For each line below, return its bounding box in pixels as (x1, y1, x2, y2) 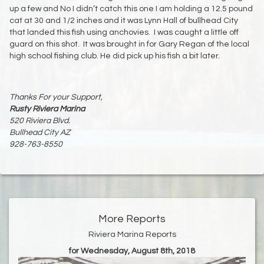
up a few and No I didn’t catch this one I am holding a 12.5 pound (9, 5, 253, 14)
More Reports (98, 213, 166, 225)
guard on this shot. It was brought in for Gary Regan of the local (9, 40, 249, 49)
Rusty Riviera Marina (9, 105, 85, 114)
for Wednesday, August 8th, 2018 (69, 247, 195, 256)
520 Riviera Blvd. (9, 117, 70, 126)
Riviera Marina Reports (88, 230, 176, 239)
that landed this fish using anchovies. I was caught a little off (9, 28, 239, 37)
